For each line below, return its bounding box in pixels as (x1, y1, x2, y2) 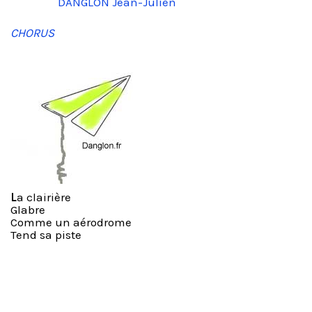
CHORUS (10, 26, 54, 40)
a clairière (17, 190, 71, 204)
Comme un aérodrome (10, 215, 132, 229)
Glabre (10, 203, 45, 217)
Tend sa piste (10, 228, 81, 242)
